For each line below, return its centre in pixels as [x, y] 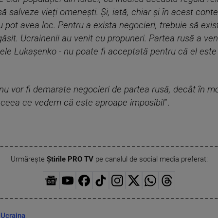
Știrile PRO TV [70, 159]
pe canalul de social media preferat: [150, 159]
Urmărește [28, 159]
